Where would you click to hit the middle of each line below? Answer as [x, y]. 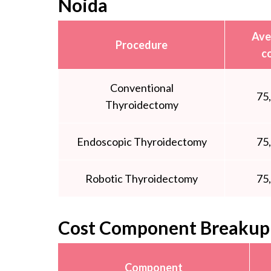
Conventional [142, 88]
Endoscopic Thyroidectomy [142, 142]
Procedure [141, 45]
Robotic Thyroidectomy [142, 179]
